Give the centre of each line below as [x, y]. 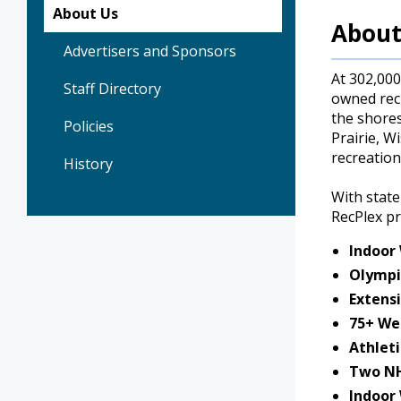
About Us [85, 14]
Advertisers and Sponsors [150, 51]
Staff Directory [112, 89]
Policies [89, 127]
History [88, 164]
